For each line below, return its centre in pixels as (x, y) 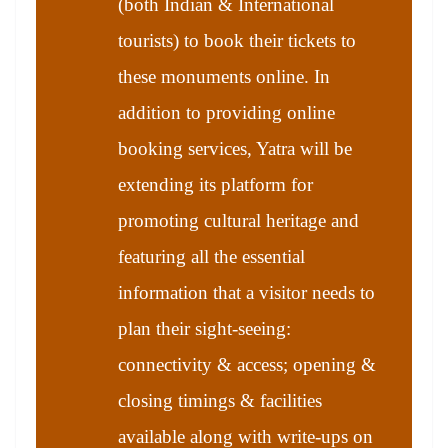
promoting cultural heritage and (238, 220)
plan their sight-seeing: (204, 328)
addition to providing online (226, 112)
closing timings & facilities (220, 400)
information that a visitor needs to (246, 292)
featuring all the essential (211, 256)
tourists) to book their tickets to (237, 40)
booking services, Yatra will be (235, 148)
